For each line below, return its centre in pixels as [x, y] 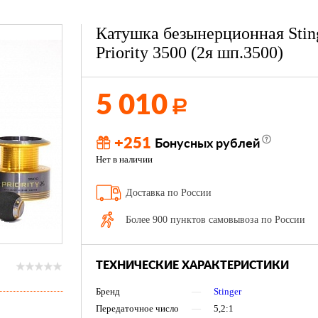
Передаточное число [137, 308]
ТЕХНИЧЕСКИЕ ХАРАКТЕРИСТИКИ [192, 265]
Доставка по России [169, 193]
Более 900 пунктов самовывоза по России [215, 220]
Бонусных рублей [207, 144]
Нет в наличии [124, 159]
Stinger [227, 291]
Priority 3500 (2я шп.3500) [190, 53]
